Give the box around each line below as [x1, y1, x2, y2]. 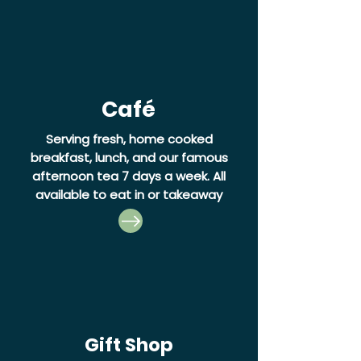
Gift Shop [85, 332, 173, 359]
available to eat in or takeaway [35, 186, 222, 204]
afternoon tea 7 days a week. [32, 168, 213, 185]
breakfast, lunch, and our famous [30, 149, 228, 167]
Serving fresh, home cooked [45, 131, 213, 148]
